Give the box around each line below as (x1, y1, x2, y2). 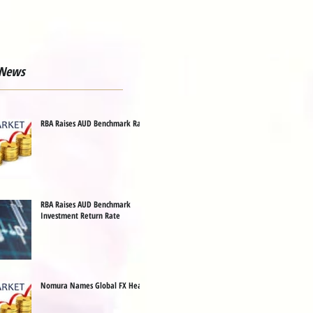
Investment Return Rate (41, 210, 120, 221)
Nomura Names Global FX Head (41, 279, 146, 291)
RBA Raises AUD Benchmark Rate (41, 117, 148, 129)
